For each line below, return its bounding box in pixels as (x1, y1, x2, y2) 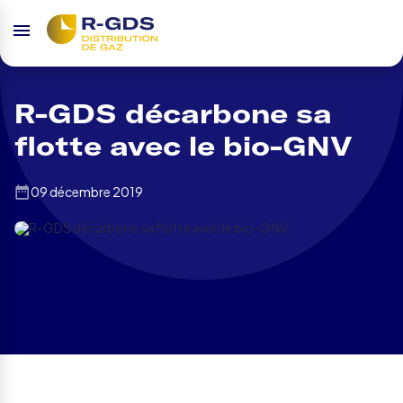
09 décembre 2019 (31, 184, 143, 200)
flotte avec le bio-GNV (14, 129, 353, 163)
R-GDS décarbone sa (14, 96, 332, 130)
